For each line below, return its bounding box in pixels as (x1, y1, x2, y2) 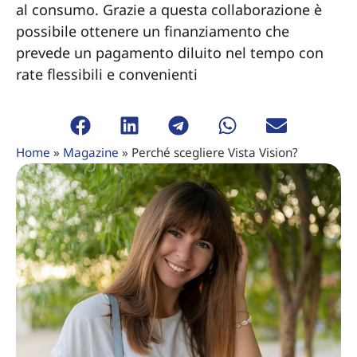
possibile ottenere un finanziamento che (16, 22, 289, 41)
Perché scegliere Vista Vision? (131, 143, 298, 160)
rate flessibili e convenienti (16, 65, 198, 84)
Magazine (63, 143, 119, 160)
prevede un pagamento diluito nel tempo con (16, 43, 324, 62)
